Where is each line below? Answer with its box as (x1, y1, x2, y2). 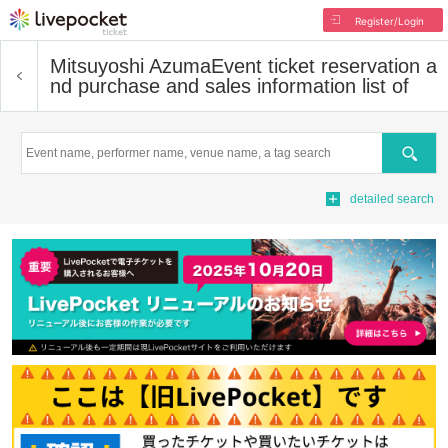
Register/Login (354, 15, 424, 27)
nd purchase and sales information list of (50, 75, 409, 97)
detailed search (350, 192, 434, 206)
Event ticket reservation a (211, 55, 437, 77)
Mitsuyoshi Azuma (50, 55, 211, 77)
